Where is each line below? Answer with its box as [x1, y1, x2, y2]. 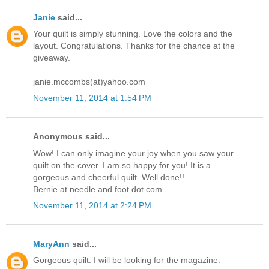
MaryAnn [33, 239, 70, 249]
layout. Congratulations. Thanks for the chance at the [33, 41, 235, 51]
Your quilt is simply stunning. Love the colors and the [33, 29, 232, 39]
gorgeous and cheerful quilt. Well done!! [33, 172, 184, 182]
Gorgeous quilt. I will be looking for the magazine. [33, 255, 220, 265]
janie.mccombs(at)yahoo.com [33, 77, 145, 87]
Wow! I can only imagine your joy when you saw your [33, 148, 234, 158]
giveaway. [33, 53, 70, 63]
